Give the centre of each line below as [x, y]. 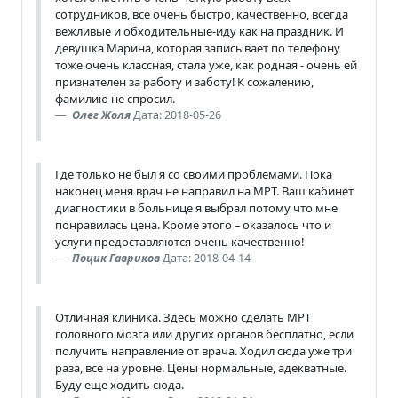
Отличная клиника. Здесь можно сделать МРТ [183, 317]
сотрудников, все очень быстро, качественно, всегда [202, 14]
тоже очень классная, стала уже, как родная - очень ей [206, 64]
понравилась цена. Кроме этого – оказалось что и [193, 224]
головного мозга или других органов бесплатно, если [204, 334]
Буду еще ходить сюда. [119, 384]
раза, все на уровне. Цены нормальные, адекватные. [201, 367]
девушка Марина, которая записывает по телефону [198, 48]
